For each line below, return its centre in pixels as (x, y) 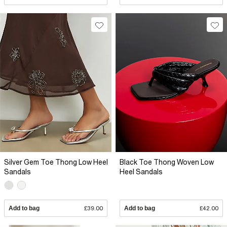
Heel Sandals (141, 172)
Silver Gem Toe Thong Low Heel (56, 162)
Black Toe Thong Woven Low (167, 162)
